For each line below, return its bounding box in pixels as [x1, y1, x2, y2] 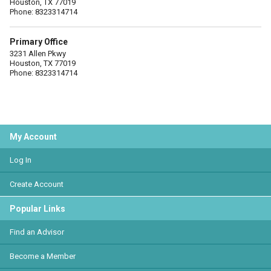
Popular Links [10, 204, 65, 214]
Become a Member [10, 252, 76, 261]
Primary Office [10, 37, 68, 47]
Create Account [10, 180, 64, 189]
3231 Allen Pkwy [10, 49, 66, 58]
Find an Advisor [10, 227, 64, 237]
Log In [10, 155, 31, 165]
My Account [10, 132, 57, 142]
